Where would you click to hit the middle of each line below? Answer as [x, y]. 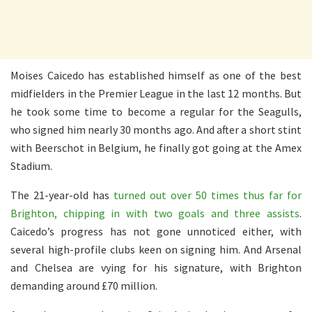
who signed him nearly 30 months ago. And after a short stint [156, 129]
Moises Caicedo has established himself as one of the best [156, 75]
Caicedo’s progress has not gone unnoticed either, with [156, 231]
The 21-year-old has [62, 195]
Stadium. [31, 165]
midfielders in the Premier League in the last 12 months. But [156, 93]
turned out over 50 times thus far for [208, 195]
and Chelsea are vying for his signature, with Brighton [156, 267]
